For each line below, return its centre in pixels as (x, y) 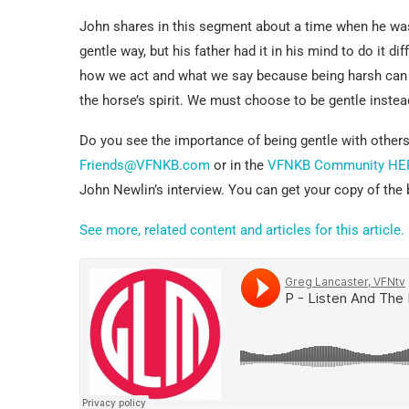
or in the (239, 165)
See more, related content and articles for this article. (242, 230)
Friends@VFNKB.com (145, 165)
